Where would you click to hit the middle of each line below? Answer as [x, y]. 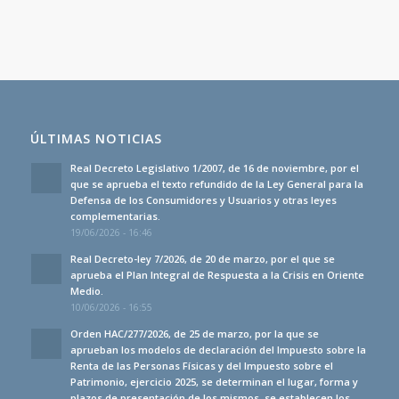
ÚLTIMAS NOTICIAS [96, 139]
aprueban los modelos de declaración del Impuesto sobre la [218, 350]
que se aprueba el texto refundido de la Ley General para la [216, 184]
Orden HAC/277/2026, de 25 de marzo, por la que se [194, 334]
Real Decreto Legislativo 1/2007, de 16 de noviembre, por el [214, 168]
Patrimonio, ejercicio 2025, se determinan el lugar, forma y [214, 382]
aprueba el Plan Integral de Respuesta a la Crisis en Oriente [217, 275]
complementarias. [115, 216]
